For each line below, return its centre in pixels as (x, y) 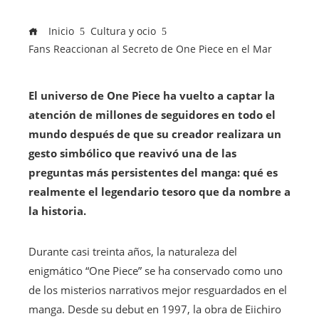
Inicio (60, 32)
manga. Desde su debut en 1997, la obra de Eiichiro (155, 309)
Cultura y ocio (123, 32)
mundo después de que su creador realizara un (155, 134)
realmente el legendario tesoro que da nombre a (159, 192)
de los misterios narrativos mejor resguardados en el (158, 290)
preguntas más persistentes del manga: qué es (153, 173)
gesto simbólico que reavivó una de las (132, 153)
